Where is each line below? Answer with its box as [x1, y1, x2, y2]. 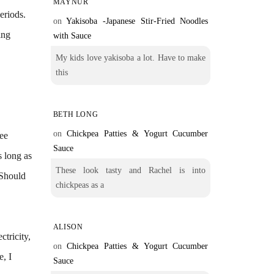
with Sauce [53, 31, 91, 40]
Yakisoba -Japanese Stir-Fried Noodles [66, 17, 209, 26]
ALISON [53, 223, 83, 231]
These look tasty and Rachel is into [55, 166, 206, 175]
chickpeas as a [55, 180, 104, 190]
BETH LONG [53, 110, 98, 119]
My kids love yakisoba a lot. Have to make [55, 53, 206, 62]
